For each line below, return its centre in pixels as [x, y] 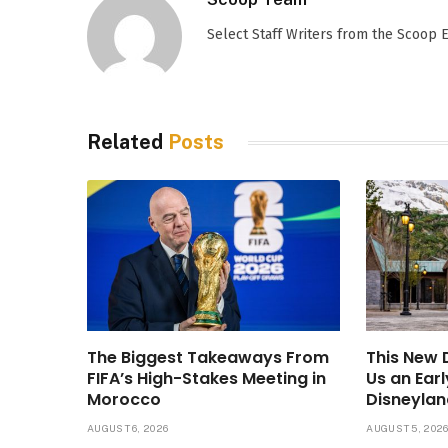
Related [127, 142]
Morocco [124, 399]
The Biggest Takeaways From [208, 357]
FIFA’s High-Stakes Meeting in [206, 378]
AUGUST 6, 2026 [128, 427]
